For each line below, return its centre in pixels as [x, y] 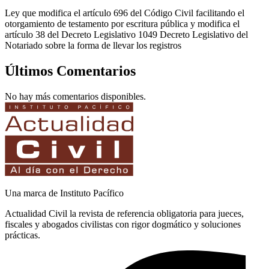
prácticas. [23, 235]
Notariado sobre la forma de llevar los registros [93, 46]
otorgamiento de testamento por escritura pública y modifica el [122, 24]
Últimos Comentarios [70, 71]
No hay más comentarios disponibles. [75, 96]
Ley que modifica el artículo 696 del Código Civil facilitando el [125, 13]
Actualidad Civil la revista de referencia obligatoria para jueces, [124, 213]
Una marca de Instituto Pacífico [64, 193]
